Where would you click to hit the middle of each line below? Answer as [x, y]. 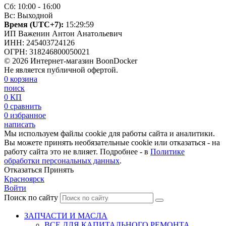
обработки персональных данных [62, 160]
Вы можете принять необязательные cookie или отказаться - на [112, 142]
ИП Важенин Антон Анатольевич [63, 33]
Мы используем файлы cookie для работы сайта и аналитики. [109, 133]
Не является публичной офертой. [61, 70]
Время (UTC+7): [34, 24]
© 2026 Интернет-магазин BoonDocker [71, 61]
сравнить [26, 106]
